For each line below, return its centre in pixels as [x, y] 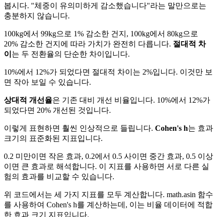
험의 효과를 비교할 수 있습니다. [59, 176]
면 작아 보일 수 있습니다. [47, 82]
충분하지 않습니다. [37, 15]
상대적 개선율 [28, 100]
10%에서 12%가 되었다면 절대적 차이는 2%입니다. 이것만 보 [108, 72]
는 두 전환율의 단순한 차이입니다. [71, 54]
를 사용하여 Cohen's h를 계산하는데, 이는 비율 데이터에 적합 [108, 204]
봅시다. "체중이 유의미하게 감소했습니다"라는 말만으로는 [105, 5]
